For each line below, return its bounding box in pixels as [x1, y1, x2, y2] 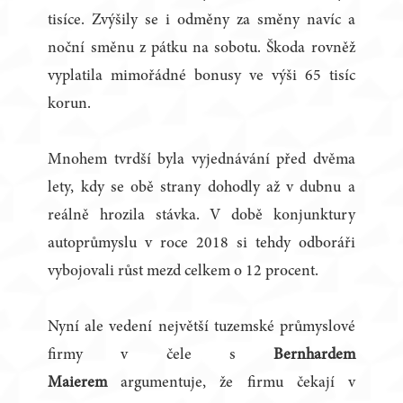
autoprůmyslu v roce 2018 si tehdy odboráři [48, 236, 355, 253]
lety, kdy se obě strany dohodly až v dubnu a [48, 180, 355, 197]
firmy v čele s [48, 347, 273, 364]
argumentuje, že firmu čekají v [107, 375, 355, 392]
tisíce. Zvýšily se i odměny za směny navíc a [48, 13, 355, 30]
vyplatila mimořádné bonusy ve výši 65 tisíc [48, 68, 355, 85]
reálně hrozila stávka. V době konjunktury [48, 208, 355, 225]
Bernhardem [273, 347, 355, 364]
